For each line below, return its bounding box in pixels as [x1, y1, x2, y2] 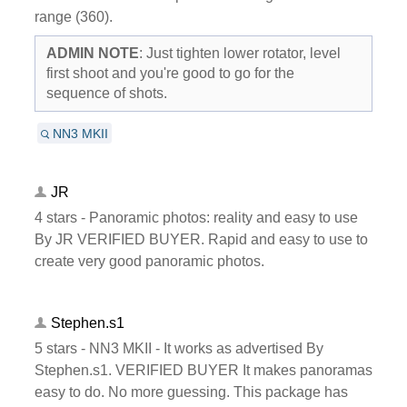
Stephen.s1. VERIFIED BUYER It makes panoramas [34, 362, 372, 378]
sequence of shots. [45, 84, 167, 101]
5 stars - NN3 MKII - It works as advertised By [34, 340, 323, 356]
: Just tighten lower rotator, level [138, 45, 341, 61]
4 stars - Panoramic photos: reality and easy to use [34, 209, 358, 225]
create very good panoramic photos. [34, 253, 264, 269]
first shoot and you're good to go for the [45, 65, 294, 81]
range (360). [34, 8, 113, 25]
